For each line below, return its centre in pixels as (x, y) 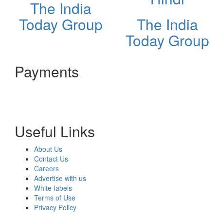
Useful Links (55, 131)
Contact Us (51, 158)
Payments (47, 71)
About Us (48, 149)
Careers (46, 168)
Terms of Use (55, 197)
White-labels (53, 188)
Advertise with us (60, 178)
